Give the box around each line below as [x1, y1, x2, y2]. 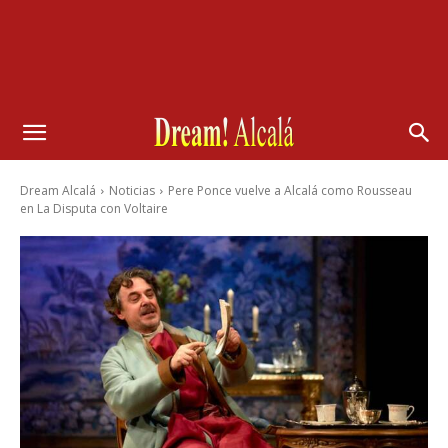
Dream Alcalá [20, 182, 96, 199]
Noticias [109, 182, 155, 199]
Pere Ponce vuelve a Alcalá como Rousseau [168, 182, 412, 199]
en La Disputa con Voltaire [20, 200, 168, 217]
